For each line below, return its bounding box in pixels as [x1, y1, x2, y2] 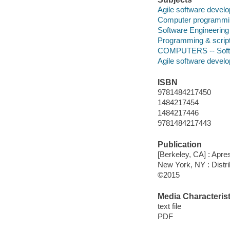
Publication [157, 140, 202, 149]
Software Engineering [157, 26, 229, 35]
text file [157, 202, 181, 211]
